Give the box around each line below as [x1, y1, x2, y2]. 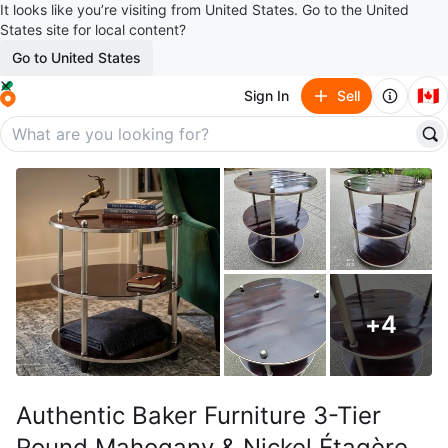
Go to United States [12, 49, 141, 66]
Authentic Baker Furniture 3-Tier [16, 401, 381, 430]
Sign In [244, 87, 289, 104]
